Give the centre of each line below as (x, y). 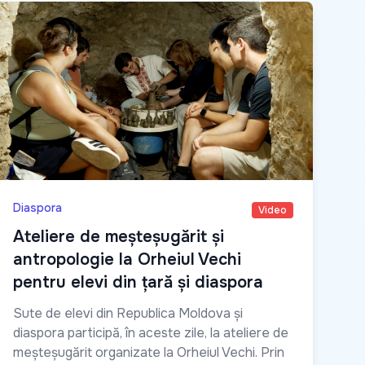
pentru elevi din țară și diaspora (138, 283)
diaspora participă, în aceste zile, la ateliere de (151, 333)
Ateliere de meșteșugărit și (119, 237)
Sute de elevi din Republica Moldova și (128, 314)
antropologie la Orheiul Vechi (127, 260)
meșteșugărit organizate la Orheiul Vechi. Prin (149, 353)
